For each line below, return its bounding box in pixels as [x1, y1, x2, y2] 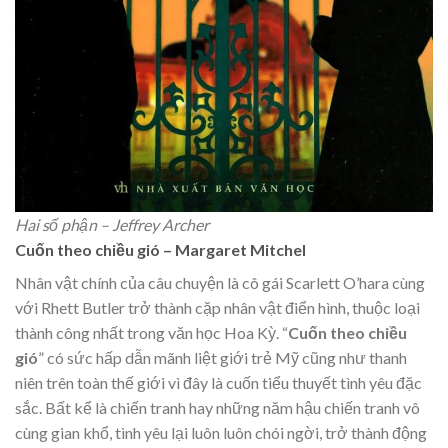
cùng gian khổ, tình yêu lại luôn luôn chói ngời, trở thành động [15, 423, 427, 443]
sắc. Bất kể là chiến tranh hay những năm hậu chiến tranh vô [15, 398, 420, 418]
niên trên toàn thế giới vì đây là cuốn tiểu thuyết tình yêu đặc [15, 373, 422, 393]
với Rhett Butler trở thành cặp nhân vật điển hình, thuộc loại [15, 298, 420, 318]
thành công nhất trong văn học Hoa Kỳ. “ [15, 323, 288, 343]
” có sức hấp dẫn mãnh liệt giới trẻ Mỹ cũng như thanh [38, 348, 407, 368]
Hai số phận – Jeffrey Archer [15, 215, 209, 235]
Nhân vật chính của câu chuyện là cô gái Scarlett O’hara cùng [15, 273, 425, 293]
